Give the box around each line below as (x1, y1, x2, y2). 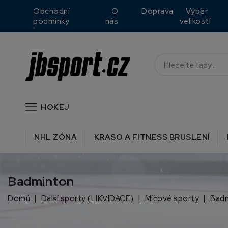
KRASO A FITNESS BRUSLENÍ (94, 132, 210, 142)
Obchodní (33, 6, 70, 16)
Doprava (141, 6, 174, 16)
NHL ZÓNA (34, 132, 77, 142)
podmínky (33, 16, 69, 26)
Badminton (8, 173, 74, 190)
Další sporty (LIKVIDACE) (41, 193, 134, 204)
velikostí (179, 16, 211, 26)
